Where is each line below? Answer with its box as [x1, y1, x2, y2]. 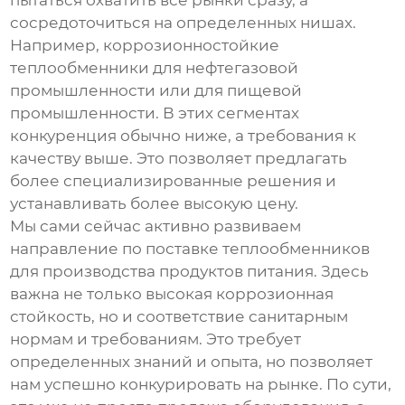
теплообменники [10, 59, 150, 78]
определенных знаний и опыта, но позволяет [10, 353, 373, 372]
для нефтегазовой [149, 59, 299, 78]
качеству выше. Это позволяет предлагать [10, 149, 348, 168]
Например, [10, 36, 104, 55]
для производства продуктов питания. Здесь [10, 262, 370, 281]
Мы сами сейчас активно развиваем [10, 217, 302, 236]
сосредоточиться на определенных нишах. [10, 14, 357, 33]
